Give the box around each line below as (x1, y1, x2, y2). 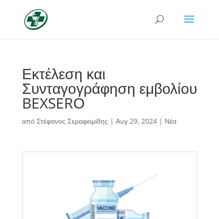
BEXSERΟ (22, 93, 85, 113)
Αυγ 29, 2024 (115, 116, 157, 126)
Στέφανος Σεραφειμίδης (36, 116, 108, 126)
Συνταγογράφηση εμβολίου (22, 78, 197, 98)
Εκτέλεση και (22, 64, 106, 84)
